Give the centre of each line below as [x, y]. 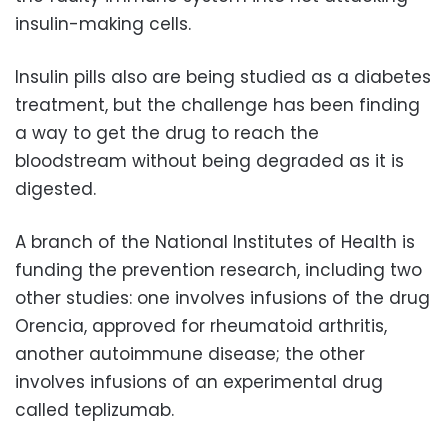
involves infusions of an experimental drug [199, 381]
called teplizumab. [94, 409]
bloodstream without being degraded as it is [209, 160]
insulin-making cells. [103, 23]
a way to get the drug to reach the [167, 132]
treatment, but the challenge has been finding [217, 104]
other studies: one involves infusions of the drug [222, 297]
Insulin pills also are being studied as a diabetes [223, 76]
